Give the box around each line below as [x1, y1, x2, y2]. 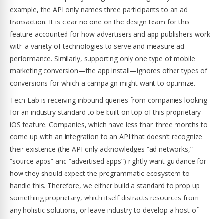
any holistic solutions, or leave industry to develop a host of [10, 205, 198, 215]
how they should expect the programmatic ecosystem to [10, 169, 190, 178]
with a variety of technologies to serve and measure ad [10, 42, 184, 51]
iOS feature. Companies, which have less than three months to [10, 120, 208, 129]
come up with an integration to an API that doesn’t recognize [10, 132, 202, 141]
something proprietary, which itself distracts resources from [10, 193, 199, 202]
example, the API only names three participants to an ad [10, 5, 188, 14]
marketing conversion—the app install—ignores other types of [10, 66, 207, 75]
